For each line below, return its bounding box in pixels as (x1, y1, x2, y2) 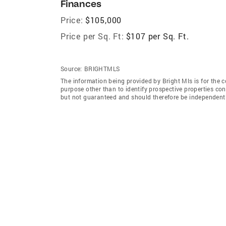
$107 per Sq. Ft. (126, 30, 189, 41)
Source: (61, 64, 82, 73)
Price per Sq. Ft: (61, 30, 124, 41)
